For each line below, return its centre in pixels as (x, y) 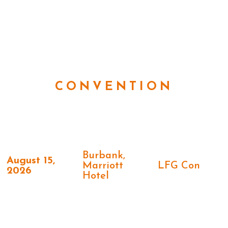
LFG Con (179, 166)
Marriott (103, 166)
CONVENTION (114, 87)
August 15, (31, 161)
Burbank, (104, 156)
